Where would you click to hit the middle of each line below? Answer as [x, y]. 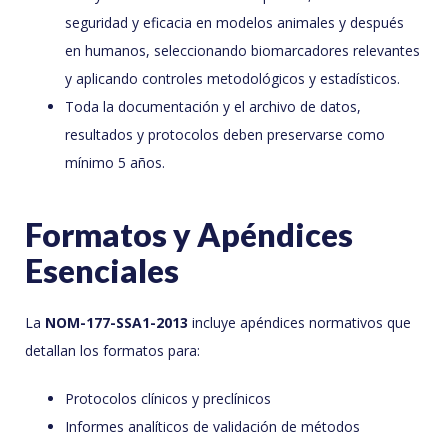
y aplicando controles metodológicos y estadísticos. [232, 79]
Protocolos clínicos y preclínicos [168, 399]
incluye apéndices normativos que [299, 323]
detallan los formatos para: [112, 351]
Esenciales [102, 271]
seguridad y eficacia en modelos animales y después [234, 23]
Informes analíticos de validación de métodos [212, 427]
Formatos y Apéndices [189, 235]
